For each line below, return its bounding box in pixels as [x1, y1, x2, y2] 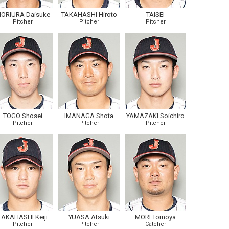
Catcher [145, 221, 166, 227]
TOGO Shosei [3, 112, 42, 120]
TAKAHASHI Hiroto [61, 11, 117, 18]
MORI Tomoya [135, 213, 176, 221]
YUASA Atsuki [68, 213, 110, 221]
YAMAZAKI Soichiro [126, 112, 185, 120]
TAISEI [146, 11, 165, 18]
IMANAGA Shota [64, 112, 113, 120]
